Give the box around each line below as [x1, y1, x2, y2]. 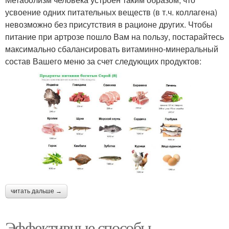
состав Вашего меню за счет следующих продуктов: [5, 55, 201, 67]
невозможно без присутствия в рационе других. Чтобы [5, 18, 213, 31]
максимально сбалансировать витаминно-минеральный [5, 43, 218, 55]
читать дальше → [11, 187, 62, 195]
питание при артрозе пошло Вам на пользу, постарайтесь [5, 31, 224, 43]
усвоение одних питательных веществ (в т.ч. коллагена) [5, 6, 217, 18]
